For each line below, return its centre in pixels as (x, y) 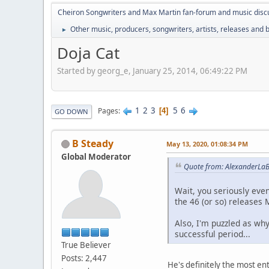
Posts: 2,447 (84, 258)
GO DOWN (71, 111)
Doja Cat (88, 53)
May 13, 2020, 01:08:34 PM (207, 144)
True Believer (86, 245)
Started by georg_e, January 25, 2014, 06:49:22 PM (152, 71)
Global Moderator (96, 156)
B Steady (93, 143)
